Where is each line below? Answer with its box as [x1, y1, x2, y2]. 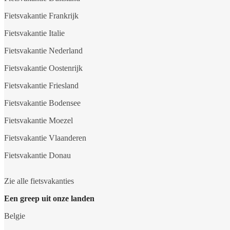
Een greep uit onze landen [4, 194, 94, 203]
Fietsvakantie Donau [4, 151, 71, 160]
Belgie [4, 212, 25, 221]
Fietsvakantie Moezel [4, 116, 73, 125]
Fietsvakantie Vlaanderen [4, 133, 86, 143]
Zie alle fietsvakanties [4, 177, 74, 186]
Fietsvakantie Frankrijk [4, 11, 79, 21]
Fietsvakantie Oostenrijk [4, 64, 83, 73]
